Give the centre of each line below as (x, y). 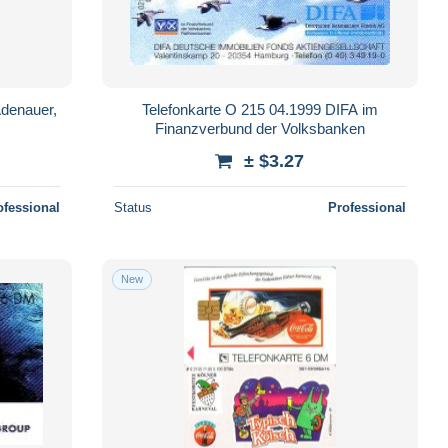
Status (132, 207)
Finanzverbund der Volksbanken (259, 128)
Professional (366, 207)
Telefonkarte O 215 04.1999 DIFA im (259, 109)
